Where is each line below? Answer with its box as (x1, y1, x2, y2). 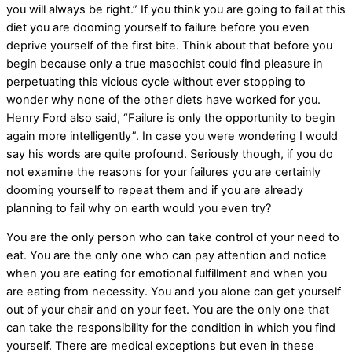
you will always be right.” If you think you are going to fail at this (6, 2, 346, 16)
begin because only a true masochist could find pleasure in (6, 56, 323, 71)
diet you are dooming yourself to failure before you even (6, 20, 310, 35)
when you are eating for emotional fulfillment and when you (6, 266, 327, 281)
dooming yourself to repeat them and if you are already (6, 182, 303, 197)
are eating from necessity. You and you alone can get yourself (6, 284, 341, 299)
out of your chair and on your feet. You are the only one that (6, 302, 329, 317)
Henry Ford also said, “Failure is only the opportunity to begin (6, 110, 335, 125)
